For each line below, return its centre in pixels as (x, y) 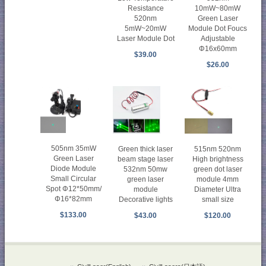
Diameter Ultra (218, 189)
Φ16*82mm (74, 199)
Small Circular (74, 179)
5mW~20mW (146, 28)
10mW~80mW (218, 8)
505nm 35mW (73, 149)
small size (218, 199)
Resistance (145, 8)
